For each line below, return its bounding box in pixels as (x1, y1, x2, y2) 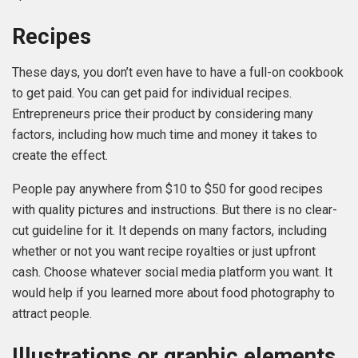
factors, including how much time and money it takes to (12, 126, 317, 142)
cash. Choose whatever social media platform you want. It (12, 264, 332, 280)
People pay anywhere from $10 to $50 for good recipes (12, 181, 323, 197)
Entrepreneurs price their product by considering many (12, 105, 313, 121)
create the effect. (12, 147, 108, 163)
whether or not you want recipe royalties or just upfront (12, 243, 316, 259)
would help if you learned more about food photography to (12, 284, 335, 300)
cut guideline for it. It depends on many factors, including (12, 222, 327, 238)
